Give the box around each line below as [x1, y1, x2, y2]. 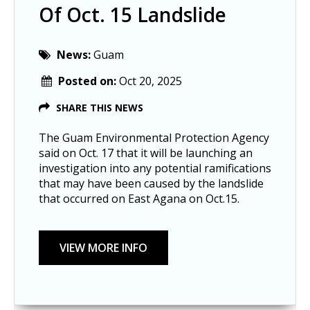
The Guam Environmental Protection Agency [39, 129, 269, 145]
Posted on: [58, 73, 119, 89]
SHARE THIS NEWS [56, 100, 143, 114]
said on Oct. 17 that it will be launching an [39, 145, 253, 161]
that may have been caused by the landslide [39, 175, 264, 191]
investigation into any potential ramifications [39, 160, 271, 176]
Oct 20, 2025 [119, 73, 182, 89]
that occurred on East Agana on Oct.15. [39, 190, 242, 206]
